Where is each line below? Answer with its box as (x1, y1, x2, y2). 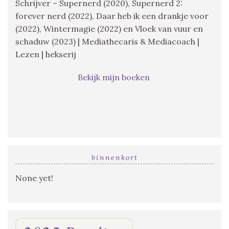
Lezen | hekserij (15, 49, 76, 59)
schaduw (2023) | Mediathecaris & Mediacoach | (15, 36, 199, 47)
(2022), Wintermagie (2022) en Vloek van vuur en (15, 23, 203, 34)
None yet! (15, 172, 53, 183)
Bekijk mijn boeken (77, 72, 152, 82)
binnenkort (91, 152, 138, 162)
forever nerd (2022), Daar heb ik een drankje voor (15, 10, 209, 21)
